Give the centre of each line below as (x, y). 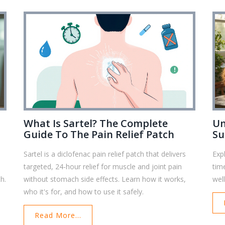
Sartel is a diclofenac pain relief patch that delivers (105, 154)
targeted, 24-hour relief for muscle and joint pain (103, 166)
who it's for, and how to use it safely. (84, 191)
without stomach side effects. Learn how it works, (105, 179)
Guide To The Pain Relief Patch (99, 134)
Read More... (58, 215)
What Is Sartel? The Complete (96, 123)
